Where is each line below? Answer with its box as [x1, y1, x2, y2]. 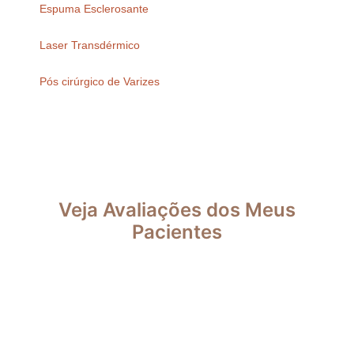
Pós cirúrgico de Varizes [40, 75, 160, 88]
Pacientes [132, 220, 222, 244]
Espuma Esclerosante [40, 2, 149, 16]
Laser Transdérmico [40, 39, 140, 52]
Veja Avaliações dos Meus [58, 198, 296, 222]
